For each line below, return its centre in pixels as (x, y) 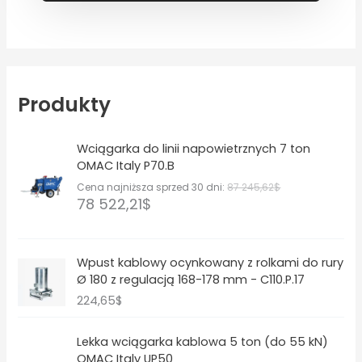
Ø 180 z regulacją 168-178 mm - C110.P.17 (191, 280)
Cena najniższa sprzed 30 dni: (152, 187)
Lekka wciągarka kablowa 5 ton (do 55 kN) (203, 341)
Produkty (65, 105)
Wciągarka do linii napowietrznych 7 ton (194, 149)
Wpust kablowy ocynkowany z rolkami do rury (210, 263)
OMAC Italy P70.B (126, 166)
